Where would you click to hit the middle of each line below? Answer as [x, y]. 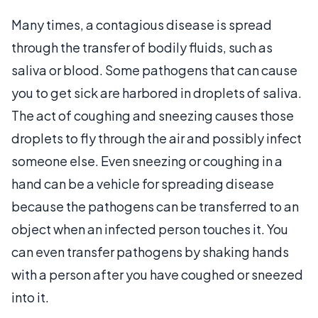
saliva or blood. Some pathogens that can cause [154, 70]
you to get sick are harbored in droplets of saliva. [157, 92]
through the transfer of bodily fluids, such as [142, 47]
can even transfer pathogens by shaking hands [150, 251]
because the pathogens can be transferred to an [155, 206]
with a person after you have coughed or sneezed [157, 274]
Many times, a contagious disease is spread [142, 24]
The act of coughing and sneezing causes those [153, 115]
